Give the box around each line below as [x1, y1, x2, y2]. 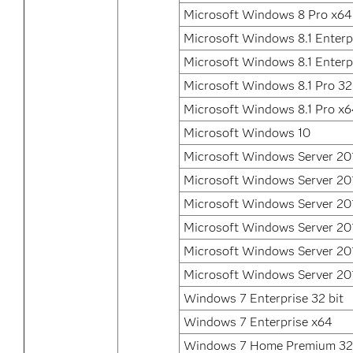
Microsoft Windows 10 [184, 125, 310, 140]
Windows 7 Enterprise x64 [184, 314, 333, 329]
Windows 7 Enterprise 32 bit [184, 291, 344, 306]
